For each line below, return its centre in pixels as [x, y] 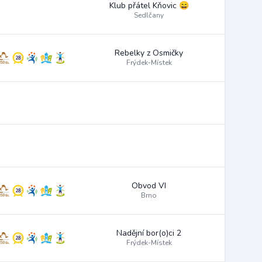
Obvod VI [149, 186]
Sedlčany [149, 15]
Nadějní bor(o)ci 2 [149, 233]
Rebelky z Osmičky [149, 53]
